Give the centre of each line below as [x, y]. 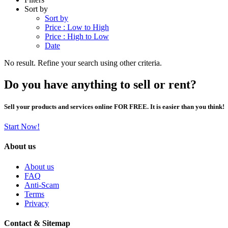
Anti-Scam [42, 185]
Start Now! [22, 127]
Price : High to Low [77, 36]
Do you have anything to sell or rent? [100, 84]
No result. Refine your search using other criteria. [83, 63]
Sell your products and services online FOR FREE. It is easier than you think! [114, 107]
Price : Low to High [77, 27]
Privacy [37, 203]
